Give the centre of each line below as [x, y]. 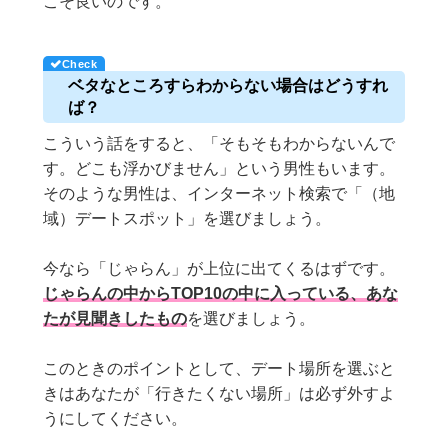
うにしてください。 [115, 419]
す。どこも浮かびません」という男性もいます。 [219, 169]
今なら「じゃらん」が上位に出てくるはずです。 [219, 269]
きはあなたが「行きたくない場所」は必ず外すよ [219, 394]
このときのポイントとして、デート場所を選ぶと [219, 369]
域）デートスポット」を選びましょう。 [187, 219]
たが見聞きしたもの [115, 319]
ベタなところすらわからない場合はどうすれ [228, 86]
